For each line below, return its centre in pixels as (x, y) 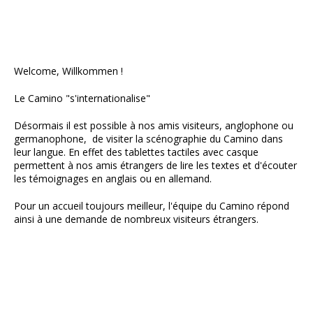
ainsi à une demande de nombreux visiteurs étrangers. (136, 219)
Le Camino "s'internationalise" (82, 99)
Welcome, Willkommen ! (68, 71)
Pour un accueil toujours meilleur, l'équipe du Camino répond (152, 206)
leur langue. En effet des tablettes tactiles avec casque (136, 152)
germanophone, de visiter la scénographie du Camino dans (148, 139)
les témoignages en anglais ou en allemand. (113, 179)
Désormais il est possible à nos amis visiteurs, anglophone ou (154, 126)
